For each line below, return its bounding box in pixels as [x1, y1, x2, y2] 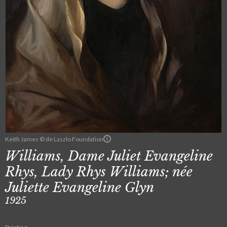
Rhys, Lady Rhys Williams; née [5, 164, 193, 180]
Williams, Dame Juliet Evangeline [5, 148, 213, 164]
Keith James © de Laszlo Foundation [5, 135, 103, 143]
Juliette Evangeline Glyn [5, 179, 154, 196]
